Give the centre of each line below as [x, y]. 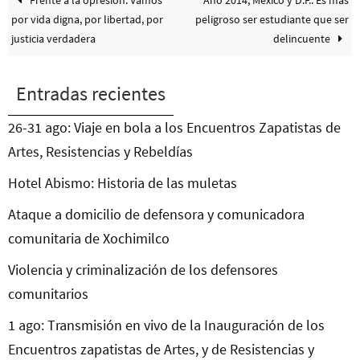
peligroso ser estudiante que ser [272, 20]
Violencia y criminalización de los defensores [143, 270]
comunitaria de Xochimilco [89, 239]
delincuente [303, 39]
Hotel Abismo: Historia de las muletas [123, 183]
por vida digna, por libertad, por [88, 20]
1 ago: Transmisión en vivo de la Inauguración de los [166, 325]
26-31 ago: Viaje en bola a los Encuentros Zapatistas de [174, 128]
